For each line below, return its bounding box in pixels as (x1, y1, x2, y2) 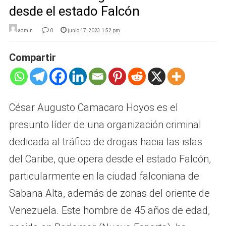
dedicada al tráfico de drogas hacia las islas (9, 136, 202, 148)
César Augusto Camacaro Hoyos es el (9, 101, 178, 114)
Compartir (9, 51, 56, 64)
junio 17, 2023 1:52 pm (67, 28, 120, 34)
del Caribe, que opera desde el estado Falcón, (9, 153, 211, 165)
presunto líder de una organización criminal (9, 119, 201, 131)
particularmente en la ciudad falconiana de (9, 170, 199, 183)
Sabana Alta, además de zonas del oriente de (9, 187, 210, 200)
